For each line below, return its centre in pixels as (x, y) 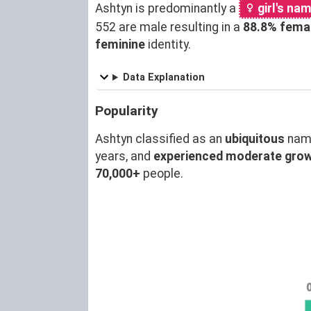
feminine (120, 44)
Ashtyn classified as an (160, 138)
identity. (168, 44)
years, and (124, 156)
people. (162, 173)
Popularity (127, 110)
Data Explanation (164, 77)
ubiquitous (255, 138)
